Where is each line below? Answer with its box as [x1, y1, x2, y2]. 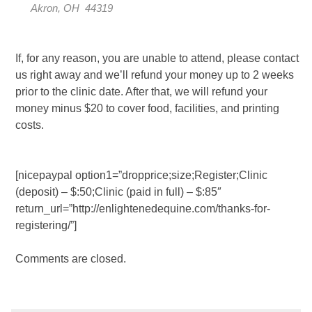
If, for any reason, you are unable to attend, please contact [15, 52, 299, 65]
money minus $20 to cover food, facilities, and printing [15, 102, 279, 115]
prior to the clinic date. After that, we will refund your [15, 86, 267, 98]
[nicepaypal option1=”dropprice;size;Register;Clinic [15, 169, 267, 182]
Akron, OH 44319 [31, 3, 113, 15]
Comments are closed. [15, 253, 126, 265]
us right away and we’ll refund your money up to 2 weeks [15, 69, 294, 81]
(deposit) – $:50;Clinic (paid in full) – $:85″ [15, 186, 221, 198]
